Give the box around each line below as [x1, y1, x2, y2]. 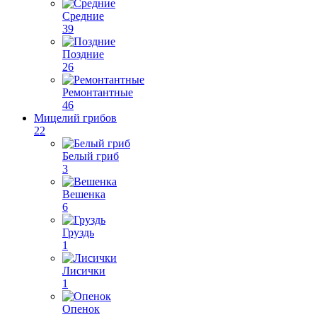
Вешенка [62, 188, 105, 200]
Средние [62, 10, 104, 22]
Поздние [62, 48, 104, 60]
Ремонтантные [62, 86, 133, 98]
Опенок [62, 303, 100, 315]
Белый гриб [62, 150, 119, 162]
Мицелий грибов [34, 112, 117, 124]
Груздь [62, 226, 94, 238]
